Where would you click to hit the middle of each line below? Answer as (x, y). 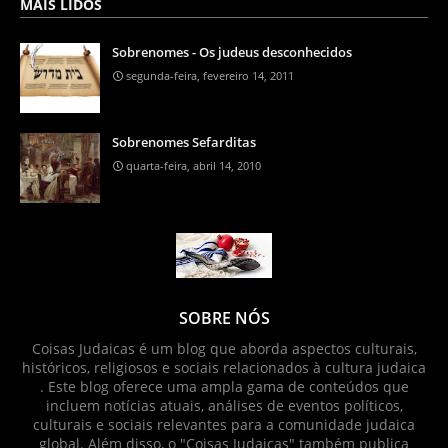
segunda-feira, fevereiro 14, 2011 (210, 76)
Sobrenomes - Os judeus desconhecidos (232, 52)
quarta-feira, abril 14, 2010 (193, 166)
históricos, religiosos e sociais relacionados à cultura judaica (224, 368)
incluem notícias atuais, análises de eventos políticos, (224, 406)
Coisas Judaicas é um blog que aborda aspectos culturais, (224, 349)
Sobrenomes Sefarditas (184, 142)
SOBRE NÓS (224, 318)
